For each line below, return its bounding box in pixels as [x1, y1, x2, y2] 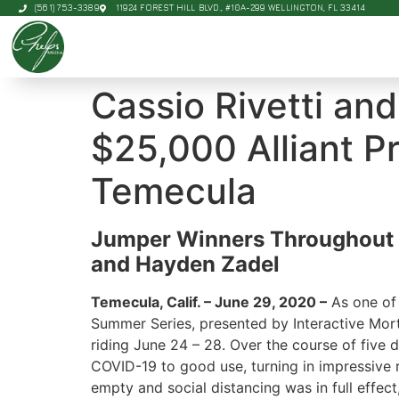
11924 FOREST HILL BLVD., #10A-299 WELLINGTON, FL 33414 [115, 3, 366, 12]
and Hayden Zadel [91, 251, 280, 278]
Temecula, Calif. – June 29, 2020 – [91, 293, 327, 312]
